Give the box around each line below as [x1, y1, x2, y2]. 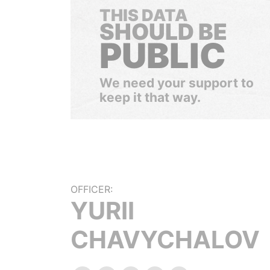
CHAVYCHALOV [71, 225, 260, 254]
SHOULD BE [99, 18, 227, 45]
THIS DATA [99, 5, 187, 25]
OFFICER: [71, 183, 113, 195]
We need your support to [99, 75, 254, 90]
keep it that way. [99, 90, 201, 105]
